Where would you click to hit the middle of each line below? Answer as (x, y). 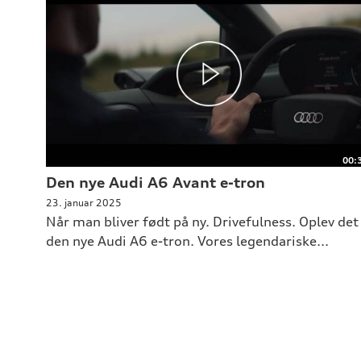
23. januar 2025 (83, 203)
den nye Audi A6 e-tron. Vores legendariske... (187, 241)
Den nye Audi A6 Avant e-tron (155, 183)
